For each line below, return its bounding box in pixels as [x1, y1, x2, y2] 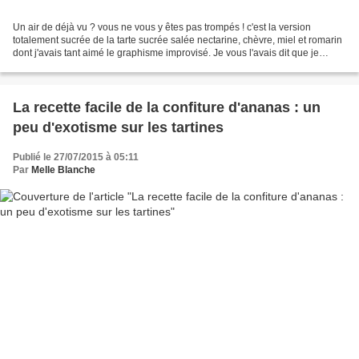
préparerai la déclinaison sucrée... [13, 59, 161, 71]
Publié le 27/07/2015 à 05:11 [13, 151, 139, 163]
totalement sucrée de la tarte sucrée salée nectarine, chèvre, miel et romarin [13, 34, 342, 46]
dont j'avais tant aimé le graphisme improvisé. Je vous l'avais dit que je [13, 46, 319, 58]
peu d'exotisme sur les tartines [13, 119, 224, 135]
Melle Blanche [31, 163, 95, 175]
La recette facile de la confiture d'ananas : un [13, 99, 321, 115]
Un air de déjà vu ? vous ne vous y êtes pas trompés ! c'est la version [13, 21, 311, 33]
